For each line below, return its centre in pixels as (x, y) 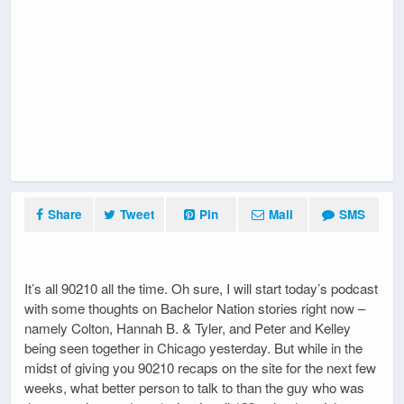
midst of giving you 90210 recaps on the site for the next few (200, 367)
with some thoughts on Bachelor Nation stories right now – (195, 308)
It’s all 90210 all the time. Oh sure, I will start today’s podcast (201, 288)
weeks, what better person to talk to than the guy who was (194, 387)
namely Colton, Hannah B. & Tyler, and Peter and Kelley (188, 327)
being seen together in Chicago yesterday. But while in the (193, 347)
